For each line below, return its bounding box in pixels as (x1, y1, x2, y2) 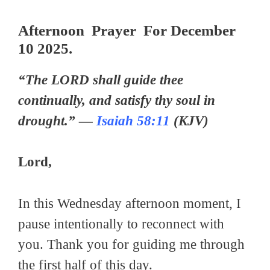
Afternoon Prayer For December (18, 22, 236, 39)
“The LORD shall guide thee (18, 72, 183, 87)
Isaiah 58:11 (96, 113, 170, 128)
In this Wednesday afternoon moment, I (18, 195, 241, 211)
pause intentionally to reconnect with (18, 216, 224, 231)
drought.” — (18, 113, 96, 128)
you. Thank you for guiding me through (18, 236, 245, 252)
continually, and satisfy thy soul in (18, 92, 215, 108)
